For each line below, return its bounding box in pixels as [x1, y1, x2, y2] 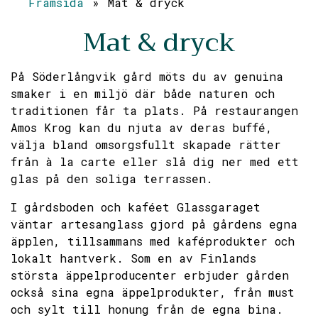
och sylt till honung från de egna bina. [11, 302, 283, 317]
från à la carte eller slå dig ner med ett [11, 154, 299, 169]
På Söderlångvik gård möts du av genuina [11, 69, 283, 84]
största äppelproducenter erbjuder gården [11, 268, 289, 283]
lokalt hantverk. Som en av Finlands [11, 251, 256, 265]
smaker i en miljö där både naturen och [11, 86, 275, 101]
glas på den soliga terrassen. [11, 171, 213, 186]
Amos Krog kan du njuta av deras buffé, [11, 120, 273, 135]
